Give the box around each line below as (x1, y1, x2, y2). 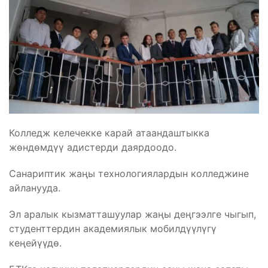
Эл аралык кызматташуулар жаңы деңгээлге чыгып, (9, 208, 256, 220)
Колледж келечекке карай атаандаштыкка (9, 126, 209, 139)
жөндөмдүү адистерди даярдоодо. (9, 141, 176, 153)
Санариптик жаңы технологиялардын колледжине (9, 167, 249, 179)
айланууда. (9, 181, 60, 194)
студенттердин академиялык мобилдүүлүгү (9, 222, 217, 234)
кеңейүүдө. (9, 236, 62, 249)
